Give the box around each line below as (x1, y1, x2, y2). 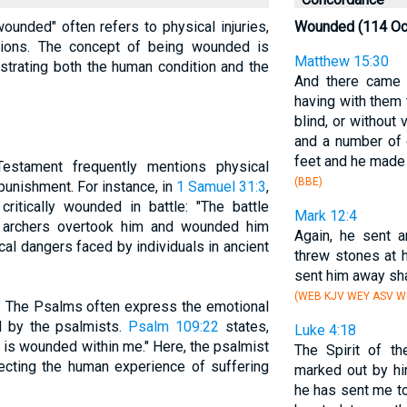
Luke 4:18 (293, 322, 356, 339)
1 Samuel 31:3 (175, 178, 266, 195)
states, (219, 318, 269, 335)
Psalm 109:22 (128, 318, 220, 335)
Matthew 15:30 (293, 53, 389, 70)
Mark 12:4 (293, 207, 357, 224)
